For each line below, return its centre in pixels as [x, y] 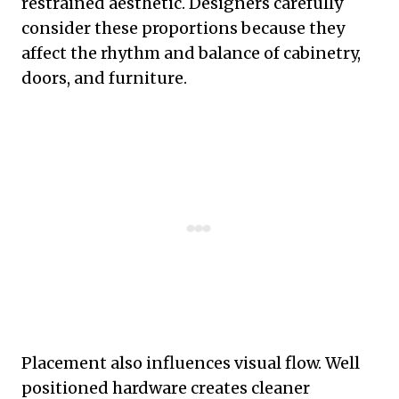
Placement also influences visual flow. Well [191, 362]
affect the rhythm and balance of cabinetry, [191, 53]
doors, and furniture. [104, 77]
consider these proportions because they [183, 28]
